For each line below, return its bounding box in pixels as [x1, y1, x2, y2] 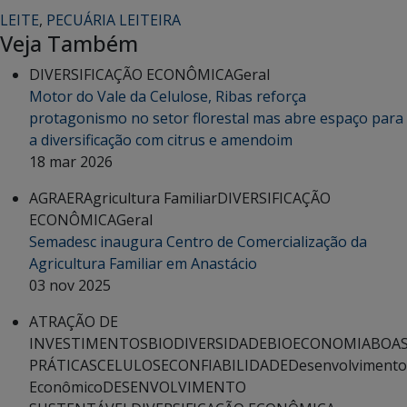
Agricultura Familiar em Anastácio [29, 253, 257, 273]
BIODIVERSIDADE [148, 333, 267, 353]
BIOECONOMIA [267, 333, 371, 353]
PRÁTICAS [29, 354, 97, 375]
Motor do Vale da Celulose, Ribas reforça [29, 85, 306, 106]
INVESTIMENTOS [29, 333, 148, 353]
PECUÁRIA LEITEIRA [46, 9, 181, 30]
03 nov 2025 [29, 274, 111, 295]
